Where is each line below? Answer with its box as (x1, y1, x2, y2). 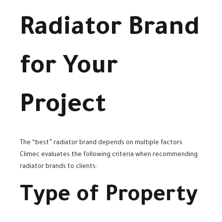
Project (20, 93, 107, 121)
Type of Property (20, 184, 198, 209)
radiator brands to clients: (20, 164, 97, 171)
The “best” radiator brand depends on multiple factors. (20, 140, 184, 147)
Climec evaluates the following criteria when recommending (20, 152, 198, 159)
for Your (20, 54, 118, 82)
